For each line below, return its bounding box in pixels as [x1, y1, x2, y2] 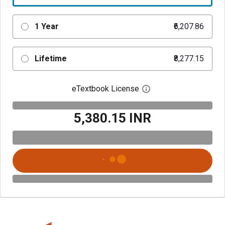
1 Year [34, 22, 59, 31]
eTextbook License [72, 84, 139, 93]
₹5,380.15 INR [74, 110, 151, 126]
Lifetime [34, 54, 67, 63]
